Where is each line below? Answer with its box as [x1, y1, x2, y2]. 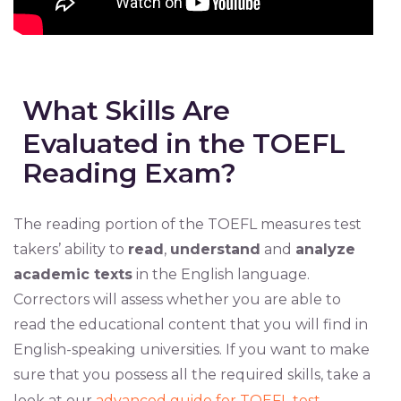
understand [169, 241, 260, 259]
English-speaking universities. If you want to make [13, 341, 370, 359]
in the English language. [132, 266, 310, 284]
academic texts [13, 266, 132, 284]
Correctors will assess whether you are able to [13, 291, 341, 309]
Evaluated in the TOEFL [21, 127, 346, 161]
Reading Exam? [21, 157, 236, 191]
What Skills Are [21, 94, 230, 128]
